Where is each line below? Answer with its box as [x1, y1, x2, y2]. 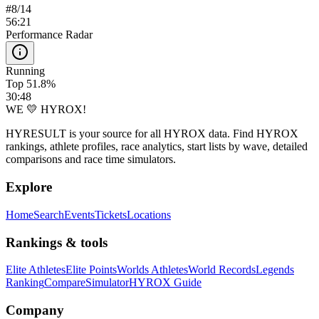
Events [64, 208, 95, 221]
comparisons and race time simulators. [6, 153, 176, 166]
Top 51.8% [6, 78, 56, 90]
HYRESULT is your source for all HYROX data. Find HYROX [6, 127, 298, 140]
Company [6, 302, 64, 318]
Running [6, 65, 45, 78]
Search [33, 208, 64, 221]
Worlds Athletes [117, 263, 188, 276]
